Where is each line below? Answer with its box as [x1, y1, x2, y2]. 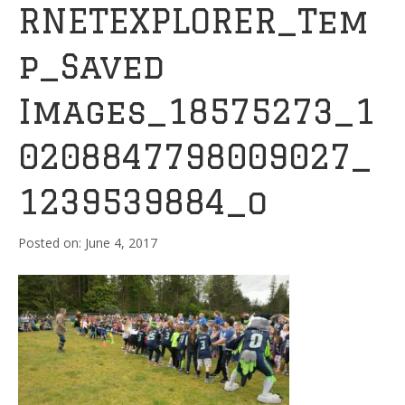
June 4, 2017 [85, 233, 157, 251]
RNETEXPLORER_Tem [18, 2, 369, 40]
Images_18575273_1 [18, 92, 375, 130]
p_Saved [18, 47, 165, 85]
